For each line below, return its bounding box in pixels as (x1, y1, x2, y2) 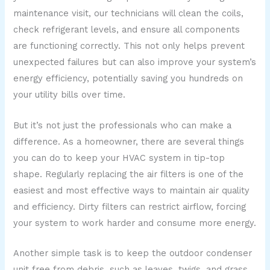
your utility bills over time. (13, 89, 126, 101)
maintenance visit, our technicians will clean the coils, (13, 8, 244, 19)
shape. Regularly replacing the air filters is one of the (13, 168, 244, 180)
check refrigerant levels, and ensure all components (13, 24, 240, 36)
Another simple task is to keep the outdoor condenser (13, 248, 253, 259)
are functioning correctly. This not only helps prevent (13, 40, 245, 52)
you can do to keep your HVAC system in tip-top (13, 152, 225, 163)
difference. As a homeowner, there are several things (13, 136, 245, 147)
